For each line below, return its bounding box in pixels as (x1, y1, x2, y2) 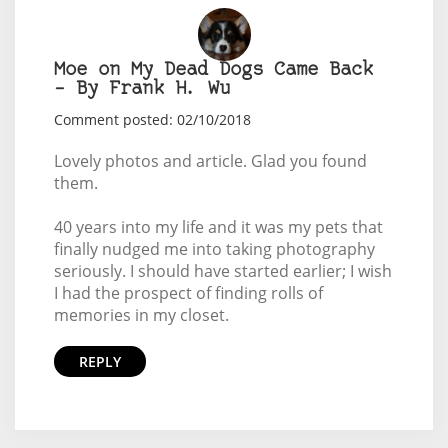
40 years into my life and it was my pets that (53, 215, 383, 238)
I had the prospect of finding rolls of (53, 281, 323, 304)
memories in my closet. (53, 303, 229, 326)
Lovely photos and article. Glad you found (53, 149, 367, 172)
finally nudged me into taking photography (53, 237, 375, 260)
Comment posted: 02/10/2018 (53, 109, 251, 129)
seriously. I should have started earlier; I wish (53, 259, 392, 282)
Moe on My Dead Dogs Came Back (53, 60, 373, 80)
